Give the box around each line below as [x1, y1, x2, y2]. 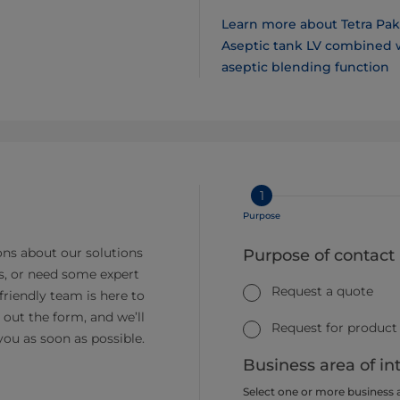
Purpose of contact [243, 245, 395, 265]
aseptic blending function [221, 58, 389, 75]
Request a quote [271, 282, 373, 299]
